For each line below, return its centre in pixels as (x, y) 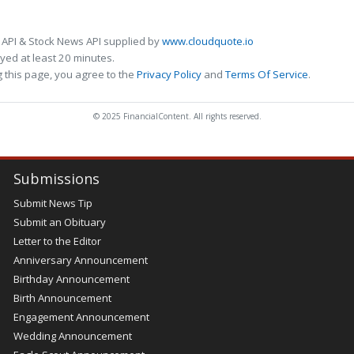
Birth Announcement (62, 298)
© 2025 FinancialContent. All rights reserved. (177, 117)
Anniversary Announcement (80, 260)
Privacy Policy (169, 75)
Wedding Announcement (72, 336)
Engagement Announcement (81, 317)
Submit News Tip (53, 203)
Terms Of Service (267, 75)
